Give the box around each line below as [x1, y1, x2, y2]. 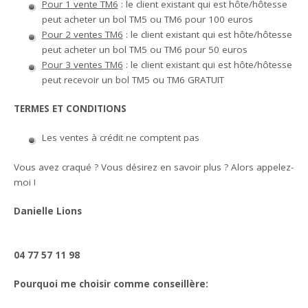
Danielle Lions [14, 204, 258, 217]
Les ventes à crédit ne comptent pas [41, 131, 199, 144]
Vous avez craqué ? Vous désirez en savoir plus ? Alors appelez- [14, 160, 294, 173]
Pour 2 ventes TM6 [41, 27, 123, 41]
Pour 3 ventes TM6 [41, 58, 123, 71]
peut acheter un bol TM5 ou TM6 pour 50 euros [41, 43, 247, 56]
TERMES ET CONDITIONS [14, 102, 127, 115]
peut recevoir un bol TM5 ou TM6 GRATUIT [41, 73, 224, 86]
